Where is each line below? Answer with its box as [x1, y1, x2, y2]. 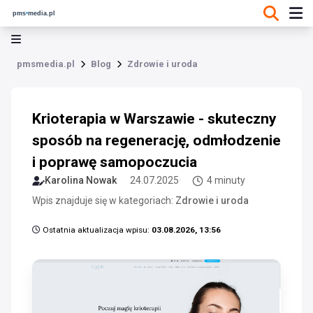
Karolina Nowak [45, 175, 117, 186]
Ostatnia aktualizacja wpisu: [41, 225, 152, 235]
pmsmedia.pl [17, 59, 75, 69]
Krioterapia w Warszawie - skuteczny [32, 110, 277, 127]
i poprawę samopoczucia [32, 154, 197, 170]
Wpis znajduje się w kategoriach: [32, 195, 175, 206]
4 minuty [207, 175, 245, 186]
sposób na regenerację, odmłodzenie [32, 132, 281, 149]
